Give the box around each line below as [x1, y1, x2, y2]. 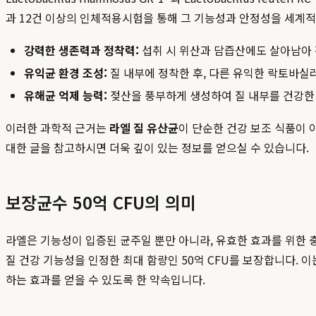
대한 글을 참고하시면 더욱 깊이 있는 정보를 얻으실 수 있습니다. [6, 139, 309, 157]
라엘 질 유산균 [109, 119, 178, 137]
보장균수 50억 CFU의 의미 [6, 190, 196, 215]
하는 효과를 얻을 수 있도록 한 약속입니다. [6, 271, 205, 288]
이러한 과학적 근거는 [6, 119, 109, 137]
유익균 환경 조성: [24, 64, 107, 82]
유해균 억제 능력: [24, 87, 107, 104]
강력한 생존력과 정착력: [24, 42, 139, 59]
